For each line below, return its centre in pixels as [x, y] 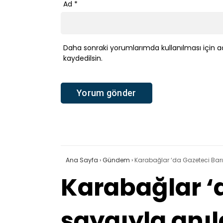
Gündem [116, 160]
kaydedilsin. [83, 58]
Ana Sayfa [82, 160]
